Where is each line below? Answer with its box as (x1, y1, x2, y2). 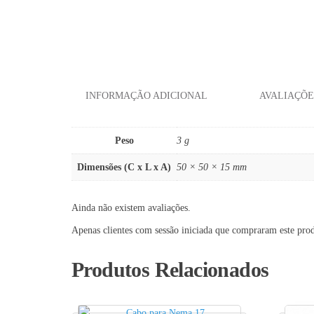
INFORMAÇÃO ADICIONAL (86, 90, 207, 101)
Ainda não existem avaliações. (71, 202, 191, 213)
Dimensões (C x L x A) (77, 161, 171, 172)
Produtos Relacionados (71, 257, 269, 281)
